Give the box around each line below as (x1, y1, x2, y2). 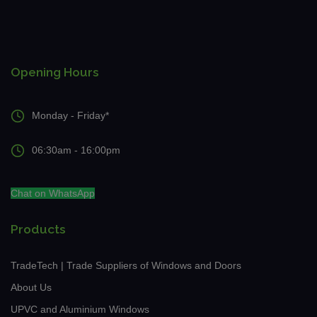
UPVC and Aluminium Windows (11, 303, 149, 315)
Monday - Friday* (32, 110, 109, 122)
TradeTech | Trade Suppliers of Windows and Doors (11, 259, 241, 271)
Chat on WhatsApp (11, 187, 95, 199)
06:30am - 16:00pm (32, 144, 120, 156)
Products (11, 221, 66, 236)
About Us (11, 281, 52, 293)
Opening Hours (11, 64, 99, 79)
